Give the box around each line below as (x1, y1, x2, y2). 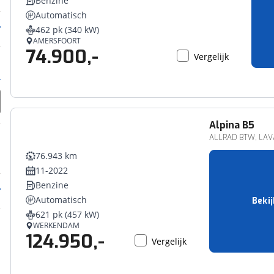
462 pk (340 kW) (35, 24, 100, 35)
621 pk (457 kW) (35, 209, 100, 220)
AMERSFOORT (33, 35, 81, 46)
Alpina (209, 119, 240, 131)
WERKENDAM (33, 220, 80, 231)
